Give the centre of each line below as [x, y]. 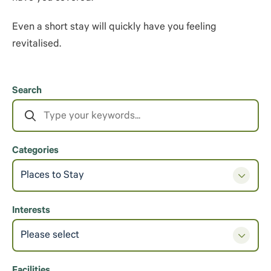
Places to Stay [52, 176]
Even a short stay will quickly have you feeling [114, 28]
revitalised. [37, 45]
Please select [50, 236]
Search [27, 91]
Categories [35, 151]
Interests [31, 211]
